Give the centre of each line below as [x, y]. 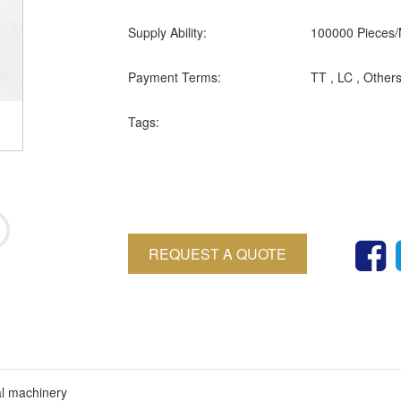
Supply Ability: [168, 33]
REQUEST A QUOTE [218, 254]
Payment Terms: [175, 77]
